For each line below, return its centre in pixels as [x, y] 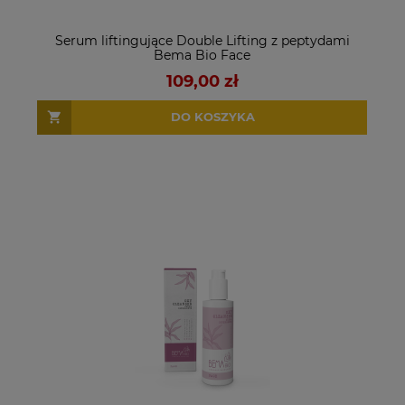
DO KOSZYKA [212, 117]
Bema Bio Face [202, 55]
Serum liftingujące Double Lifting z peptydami [202, 40]
